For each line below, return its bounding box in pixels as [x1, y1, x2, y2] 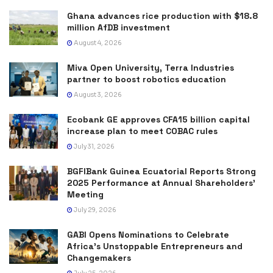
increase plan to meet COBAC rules [67, 125, 218, 136]
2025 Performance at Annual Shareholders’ [67, 177, 255, 188]
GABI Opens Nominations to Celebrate [67, 229, 229, 240]
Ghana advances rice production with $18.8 [67, 10, 258, 21]
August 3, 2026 [73, 90, 122, 99]
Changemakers [67, 252, 131, 263]
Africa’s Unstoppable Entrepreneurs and [67, 240, 243, 252]
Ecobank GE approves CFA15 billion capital [67, 113, 250, 125]
